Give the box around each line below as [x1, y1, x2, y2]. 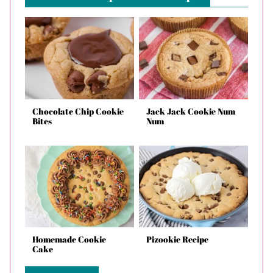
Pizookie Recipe [146, 233, 208, 246]
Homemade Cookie [32, 233, 106, 246]
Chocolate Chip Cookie [32, 105, 124, 117]
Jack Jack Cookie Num [146, 105, 235, 117]
